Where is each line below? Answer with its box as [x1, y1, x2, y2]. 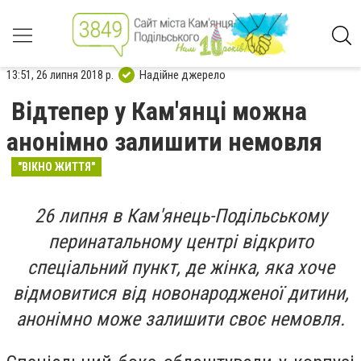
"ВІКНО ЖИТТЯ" [18, 160, 95, 173]
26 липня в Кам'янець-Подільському [34, 205, 327, 227]
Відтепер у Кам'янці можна [11, 96, 307, 127]
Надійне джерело [139, 67, 226, 82]
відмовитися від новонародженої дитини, [12, 282, 349, 305]
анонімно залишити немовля [6, 127, 322, 157]
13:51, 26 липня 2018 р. [6, 67, 114, 82]
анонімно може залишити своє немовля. [16, 308, 345, 330]
